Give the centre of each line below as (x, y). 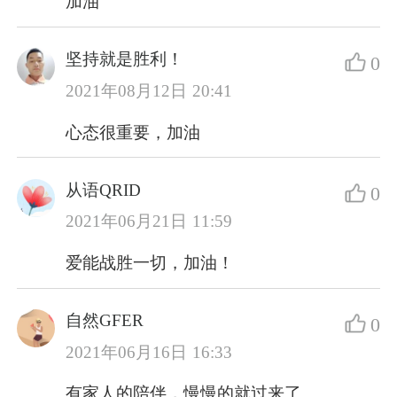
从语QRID (104, 190)
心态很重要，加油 (133, 132)
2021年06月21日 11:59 (149, 222)
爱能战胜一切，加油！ (150, 263)
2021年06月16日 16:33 (149, 352)
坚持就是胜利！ (125, 59)
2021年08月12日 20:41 (149, 90)
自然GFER (105, 321)
